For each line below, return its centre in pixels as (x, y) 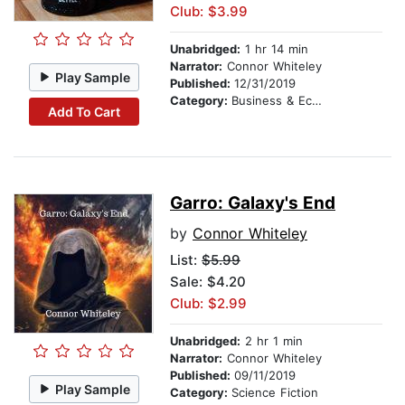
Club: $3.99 (209, 12)
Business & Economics (272, 101)
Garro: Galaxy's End (253, 203)
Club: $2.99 (208, 304)
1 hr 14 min (274, 49)
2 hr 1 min (272, 341)
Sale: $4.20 (208, 282)
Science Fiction (275, 393)
